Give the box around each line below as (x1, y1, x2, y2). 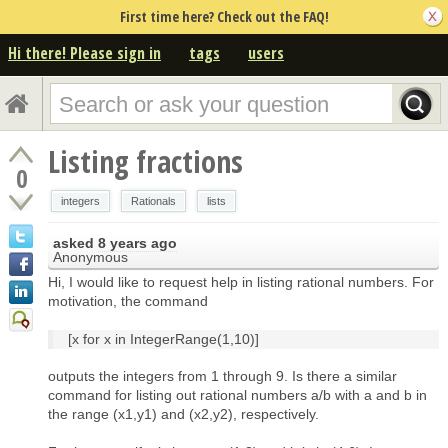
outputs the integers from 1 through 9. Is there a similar (48, 367, 397, 384)
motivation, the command (48, 292, 208, 309)
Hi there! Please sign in (8, 41, 161, 64)
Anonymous (53, 248, 128, 265)
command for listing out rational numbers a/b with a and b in (48, 386, 427, 403)
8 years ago (98, 234, 177, 251)
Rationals (131, 194, 176, 207)
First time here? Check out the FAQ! (119, 7, 329, 26)
